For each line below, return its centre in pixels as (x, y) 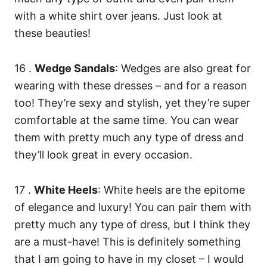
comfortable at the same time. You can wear (127, 120)
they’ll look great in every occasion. (103, 155)
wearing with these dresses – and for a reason (131, 86)
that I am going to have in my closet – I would (129, 259)
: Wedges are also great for (183, 69)
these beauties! (52, 33)
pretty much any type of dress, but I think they (132, 225)
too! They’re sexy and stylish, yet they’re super (132, 103)
